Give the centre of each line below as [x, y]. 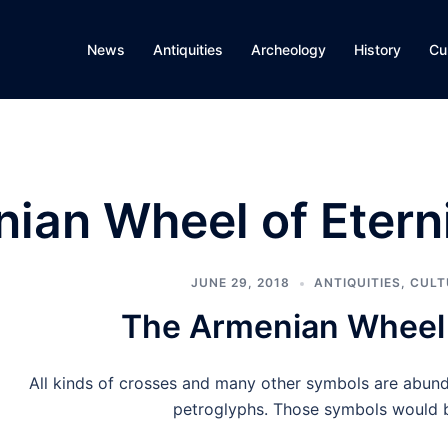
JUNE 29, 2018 [240, 282]
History [377, 49]
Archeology [288, 49]
